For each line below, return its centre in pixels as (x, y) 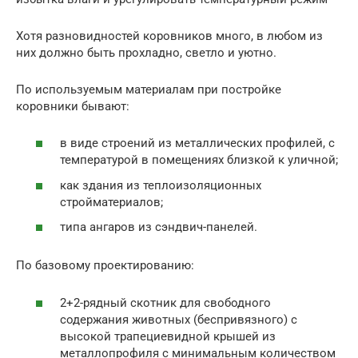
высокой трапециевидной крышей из (168, 336)
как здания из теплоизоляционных (161, 185)
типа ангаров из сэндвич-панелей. (159, 227)
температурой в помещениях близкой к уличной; (199, 160)
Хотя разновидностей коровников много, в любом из (169, 36)
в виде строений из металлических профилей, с (197, 143)
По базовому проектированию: (105, 266)
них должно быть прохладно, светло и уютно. (146, 52)
